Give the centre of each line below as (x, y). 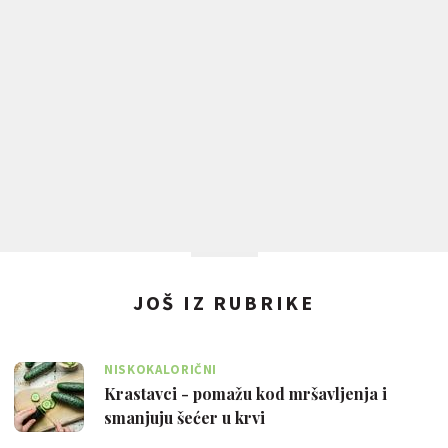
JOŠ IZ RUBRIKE (224, 302)
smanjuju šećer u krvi (184, 418)
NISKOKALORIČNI (161, 370)
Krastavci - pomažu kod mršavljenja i (245, 394)
